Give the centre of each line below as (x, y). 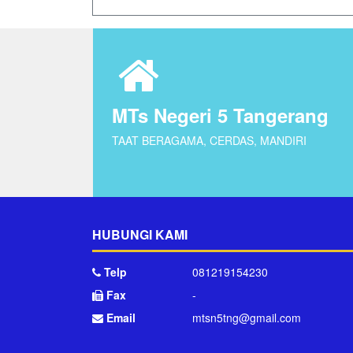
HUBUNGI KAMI (140, 234)
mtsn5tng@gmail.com (246, 318)
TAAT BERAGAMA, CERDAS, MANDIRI (209, 140)
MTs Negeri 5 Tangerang (220, 115)
